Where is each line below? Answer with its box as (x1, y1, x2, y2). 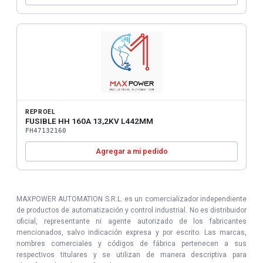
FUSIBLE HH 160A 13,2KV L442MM (25, 116, 153, 126)
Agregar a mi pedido (95, 146, 168, 156)
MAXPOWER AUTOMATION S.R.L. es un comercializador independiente (16, 194, 247, 203)
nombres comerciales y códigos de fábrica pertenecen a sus (16, 239, 247, 248)
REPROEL (25, 107, 56, 116)
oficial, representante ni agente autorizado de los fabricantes (16, 217, 247, 225)
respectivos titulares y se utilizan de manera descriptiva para (16, 250, 247, 259)
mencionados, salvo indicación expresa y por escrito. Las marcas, (16, 228, 247, 237)
